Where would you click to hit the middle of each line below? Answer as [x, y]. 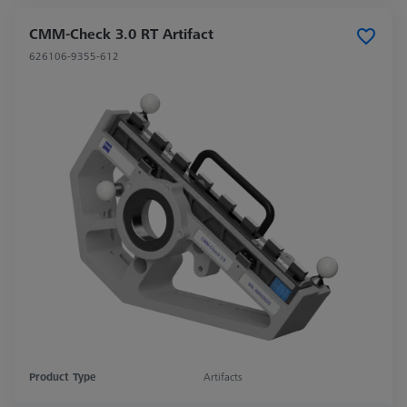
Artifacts [223, 377]
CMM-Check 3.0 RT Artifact [121, 34]
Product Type [62, 377]
